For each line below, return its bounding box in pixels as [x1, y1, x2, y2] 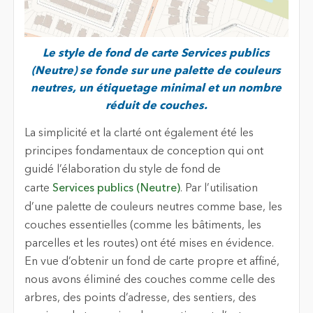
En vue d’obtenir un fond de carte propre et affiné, [24, 256, 279, 268]
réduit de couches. [105, 101, 208, 112]
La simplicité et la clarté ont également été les [24, 127, 254, 139]
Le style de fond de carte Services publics [43, 48, 270, 60]
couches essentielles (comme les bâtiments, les [24, 219, 261, 231]
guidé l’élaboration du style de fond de [24, 163, 221, 175]
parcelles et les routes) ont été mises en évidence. [24, 238, 274, 249]
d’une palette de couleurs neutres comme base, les [24, 201, 282, 213]
